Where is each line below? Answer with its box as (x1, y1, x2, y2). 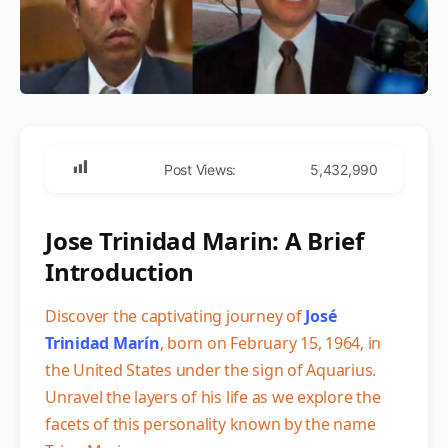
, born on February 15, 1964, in (159, 331, 382, 354)
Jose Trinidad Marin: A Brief (45, 223, 364, 257)
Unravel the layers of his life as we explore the (45, 385, 381, 408)
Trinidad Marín (45, 331, 160, 354)
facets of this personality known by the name (45, 412, 376, 435)
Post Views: (163, 160, 237, 178)
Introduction (45, 254, 195, 288)
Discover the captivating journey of (45, 304, 306, 327)
